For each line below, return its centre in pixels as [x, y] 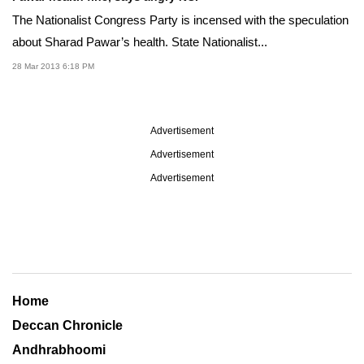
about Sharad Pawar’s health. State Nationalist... [140, 41]
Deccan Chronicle [67, 325]
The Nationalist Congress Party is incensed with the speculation [180, 19]
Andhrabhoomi [59, 349]
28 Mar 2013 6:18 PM [53, 66]
